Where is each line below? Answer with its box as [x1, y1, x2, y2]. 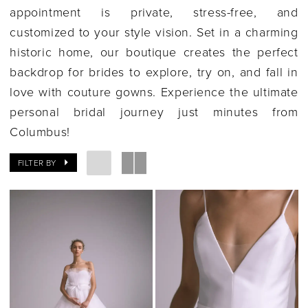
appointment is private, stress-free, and [10, 3, 298, 20]
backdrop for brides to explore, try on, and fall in [10, 63, 298, 80]
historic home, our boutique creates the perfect [10, 43, 298, 60]
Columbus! [10, 122, 70, 140]
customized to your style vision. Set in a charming [10, 23, 298, 40]
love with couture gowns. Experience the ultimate [10, 82, 298, 100]
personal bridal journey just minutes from [10, 102, 298, 120]
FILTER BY [18, 157, 56, 169]
